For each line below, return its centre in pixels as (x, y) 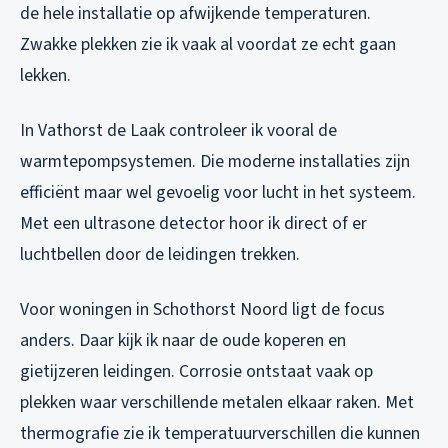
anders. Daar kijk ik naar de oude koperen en (183, 341)
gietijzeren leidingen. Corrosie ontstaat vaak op (196, 372)
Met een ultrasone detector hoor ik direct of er (193, 224)
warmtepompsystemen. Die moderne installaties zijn (215, 162)
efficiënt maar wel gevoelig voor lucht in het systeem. (218, 193)
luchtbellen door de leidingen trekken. (160, 255)
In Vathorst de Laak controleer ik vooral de (178, 131)
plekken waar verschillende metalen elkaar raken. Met (217, 403)
